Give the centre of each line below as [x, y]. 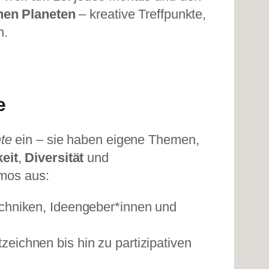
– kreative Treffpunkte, [141, 14]
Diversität [54, 158]
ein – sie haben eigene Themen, [105, 140]
